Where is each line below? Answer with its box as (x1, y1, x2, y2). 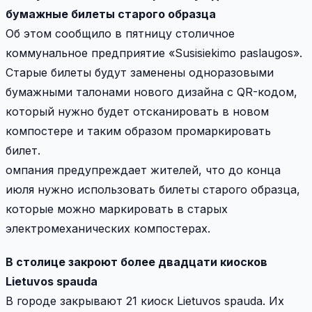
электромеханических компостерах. (6, 221, 210, 235)
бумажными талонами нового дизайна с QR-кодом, (6, 84, 297, 99)
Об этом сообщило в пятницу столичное (6, 26, 235, 40)
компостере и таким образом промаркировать (6, 123, 271, 138)
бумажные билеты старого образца (6, 6, 216, 21)
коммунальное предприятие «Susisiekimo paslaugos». (6, 45, 302, 60)
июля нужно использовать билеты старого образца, (6, 182, 300, 196)
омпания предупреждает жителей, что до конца (6, 162, 281, 177)
